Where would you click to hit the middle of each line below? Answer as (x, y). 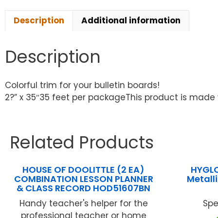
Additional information (131, 21)
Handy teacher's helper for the (83, 204)
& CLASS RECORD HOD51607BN (84, 188)
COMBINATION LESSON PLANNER (83, 179)
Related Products (82, 143)
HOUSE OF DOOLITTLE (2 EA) (84, 170)
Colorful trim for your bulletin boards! (82, 85)
